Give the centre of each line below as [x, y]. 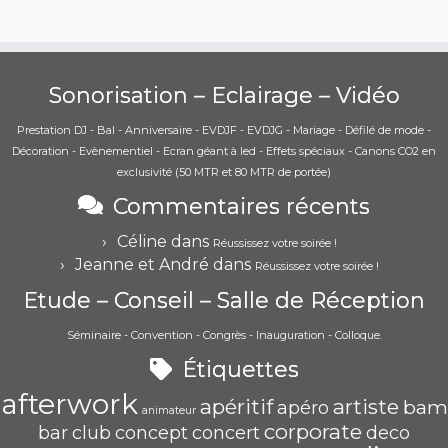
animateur [168, 410]
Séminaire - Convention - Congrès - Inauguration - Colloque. [224, 335]
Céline [141, 241]
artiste [365, 406]
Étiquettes [240, 369]
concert [226, 433]
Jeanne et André [141, 264]
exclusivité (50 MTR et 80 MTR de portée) [224, 172]
